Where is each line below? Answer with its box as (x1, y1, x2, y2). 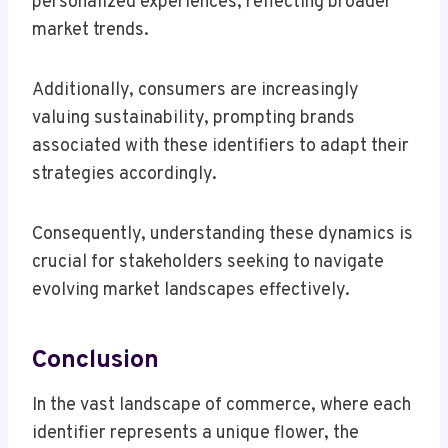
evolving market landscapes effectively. (32, 279, 350, 303)
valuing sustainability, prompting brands (32, 107, 355, 131)
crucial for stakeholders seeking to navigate (32, 251, 384, 275)
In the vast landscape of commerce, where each (32, 394, 411, 418)
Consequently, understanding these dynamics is (32, 223, 413, 247)
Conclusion (32, 344, 159, 377)
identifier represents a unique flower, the (32, 422, 359, 446)
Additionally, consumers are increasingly (32, 79, 359, 103)
